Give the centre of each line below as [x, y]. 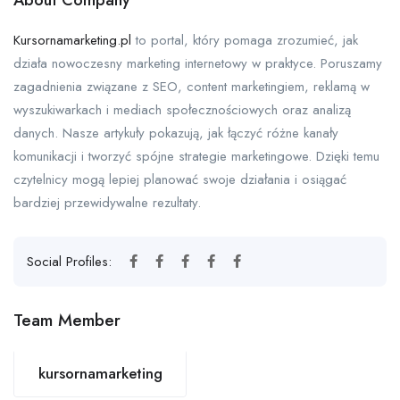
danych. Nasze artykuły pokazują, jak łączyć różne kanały [176, 133]
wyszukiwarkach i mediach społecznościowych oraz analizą [182, 110]
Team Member [67, 321]
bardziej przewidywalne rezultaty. [107, 203]
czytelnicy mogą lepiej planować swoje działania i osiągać [180, 180]
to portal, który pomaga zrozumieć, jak [245, 41]
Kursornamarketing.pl [72, 41]
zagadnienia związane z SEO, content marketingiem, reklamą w [192, 87]
